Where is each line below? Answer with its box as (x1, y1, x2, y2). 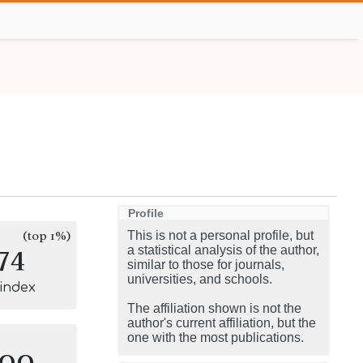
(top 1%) (23, 228, 71, 244)
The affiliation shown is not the (127, 301, 301, 315)
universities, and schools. (127, 272, 272, 286)
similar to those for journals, (127, 258, 284, 271)
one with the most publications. (127, 331, 304, 344)
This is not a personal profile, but (127, 228, 314, 242)
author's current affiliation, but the (127, 316, 316, 330)
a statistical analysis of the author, (127, 243, 319, 257)
